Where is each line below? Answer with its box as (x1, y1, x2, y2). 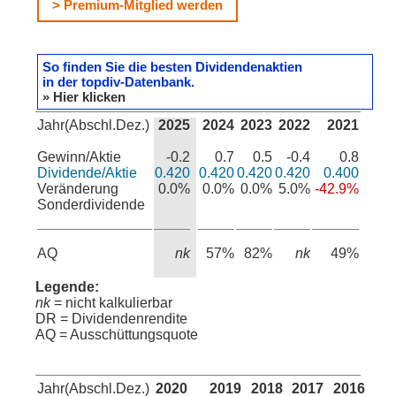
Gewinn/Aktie (37, 149, 121, 164)
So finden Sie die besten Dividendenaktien (42, 59, 302, 74)
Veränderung (37, 181, 118, 196)
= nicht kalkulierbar (50, 295, 172, 310)
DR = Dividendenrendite (35, 311, 187, 326)
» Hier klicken (42, 89, 126, 104)
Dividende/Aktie (37, 165, 137, 180)
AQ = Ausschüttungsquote (35, 327, 198, 342)
